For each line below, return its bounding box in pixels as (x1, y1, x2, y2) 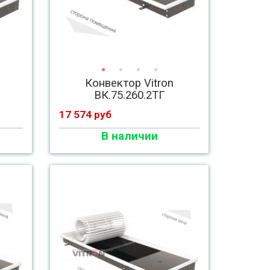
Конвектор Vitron (85, 77, 174, 90)
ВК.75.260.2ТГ (93, 89, 165, 102)
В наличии (101, 130, 158, 143)
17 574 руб (59, 108, 112, 121)
